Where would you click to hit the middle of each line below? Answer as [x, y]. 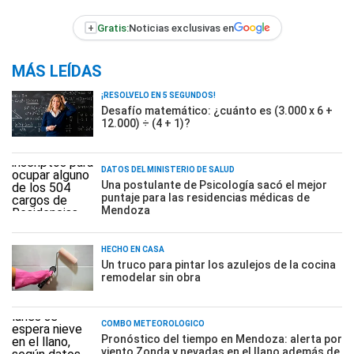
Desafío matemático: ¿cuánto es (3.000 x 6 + [217, 111]
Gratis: [113, 28]
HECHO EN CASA [133, 249]
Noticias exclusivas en [181, 28]
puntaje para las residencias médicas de [205, 198]
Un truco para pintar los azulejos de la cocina [218, 265]
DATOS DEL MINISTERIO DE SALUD [168, 169]
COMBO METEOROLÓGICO [153, 324]
